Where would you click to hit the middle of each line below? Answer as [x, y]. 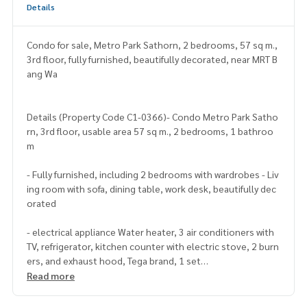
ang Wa [42, 74]
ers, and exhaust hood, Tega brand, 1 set [114, 261]
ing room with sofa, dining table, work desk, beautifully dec [151, 189]
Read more [51, 276]
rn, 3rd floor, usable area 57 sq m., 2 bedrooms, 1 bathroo [150, 131]
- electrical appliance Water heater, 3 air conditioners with [150, 232]
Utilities [44, 290]
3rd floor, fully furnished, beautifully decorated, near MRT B [152, 59]
